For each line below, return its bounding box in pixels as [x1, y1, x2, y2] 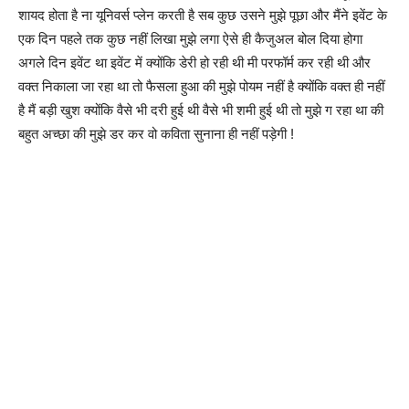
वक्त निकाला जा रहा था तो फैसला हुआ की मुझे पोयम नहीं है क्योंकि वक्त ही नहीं [18, 77, 384, 95]
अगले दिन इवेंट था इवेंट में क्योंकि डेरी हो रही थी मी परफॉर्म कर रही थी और [18, 53, 371, 71]
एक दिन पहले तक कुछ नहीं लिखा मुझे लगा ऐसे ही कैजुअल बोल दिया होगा [18, 29, 362, 47]
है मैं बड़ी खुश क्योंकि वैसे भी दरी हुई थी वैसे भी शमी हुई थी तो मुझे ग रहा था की [18, 100, 383, 119]
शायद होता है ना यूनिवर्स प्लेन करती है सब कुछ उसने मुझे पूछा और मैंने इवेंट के [18, 5, 387, 24]
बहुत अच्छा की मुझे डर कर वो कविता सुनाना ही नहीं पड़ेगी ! [18, 124, 294, 142]
